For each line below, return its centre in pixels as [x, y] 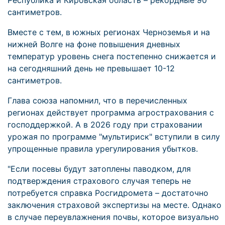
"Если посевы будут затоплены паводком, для [99, 169]
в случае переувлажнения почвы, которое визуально [113, 217]
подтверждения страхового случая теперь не [99, 181]
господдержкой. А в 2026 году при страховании [105, 125]
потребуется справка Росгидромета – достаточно [108, 193]
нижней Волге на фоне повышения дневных [94, 44]
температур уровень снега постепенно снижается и [112, 56]
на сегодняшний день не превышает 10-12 [91, 68]
